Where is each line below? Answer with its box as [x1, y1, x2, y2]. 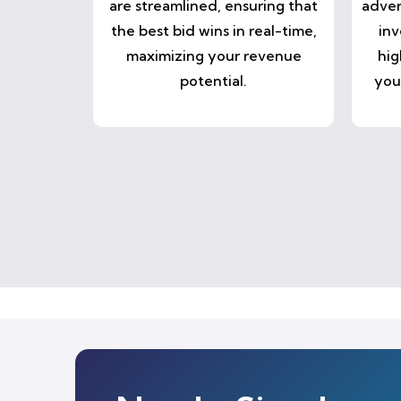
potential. [180, 72, 247, 90]
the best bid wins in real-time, [110, 21, 317, 39]
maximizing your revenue [125, 47, 302, 64]
